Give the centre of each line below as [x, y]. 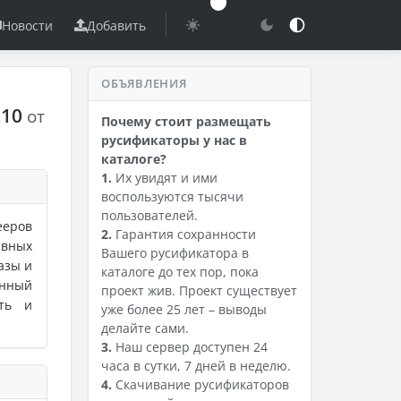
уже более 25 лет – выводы [184, 309]
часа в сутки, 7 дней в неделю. [196, 366]
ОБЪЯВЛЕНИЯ [144, 83]
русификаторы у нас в [174, 140]
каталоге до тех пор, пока [180, 272]
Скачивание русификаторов [200, 384]
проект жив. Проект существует [199, 290]
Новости [28, 25]
